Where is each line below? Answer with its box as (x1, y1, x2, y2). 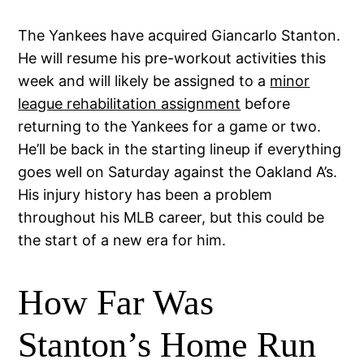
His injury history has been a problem (18, 186, 273, 204)
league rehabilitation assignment (18, 95, 241, 113)
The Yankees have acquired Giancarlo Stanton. (18, 27, 341, 45)
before (240, 95, 291, 113)
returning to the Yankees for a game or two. (18, 118, 322, 136)
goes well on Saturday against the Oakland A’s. (18, 163, 338, 181)
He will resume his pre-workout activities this (18, 50, 327, 67)
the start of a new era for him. (18, 232, 227, 249)
